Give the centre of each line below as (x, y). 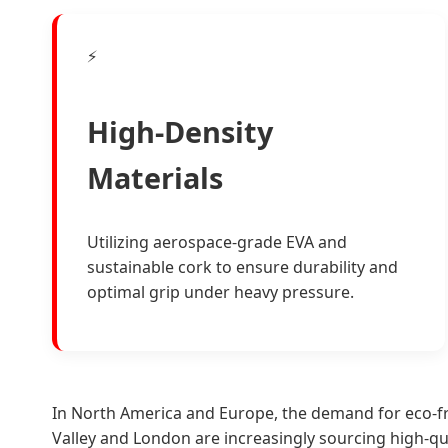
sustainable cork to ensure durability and (242, 266)
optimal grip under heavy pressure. (220, 291)
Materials (155, 178)
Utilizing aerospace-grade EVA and (217, 241)
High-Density (180, 132)
